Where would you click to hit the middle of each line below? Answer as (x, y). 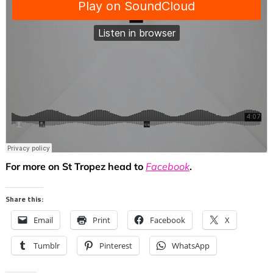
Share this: (24, 199)
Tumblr (46, 246)
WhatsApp (190, 246)
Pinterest (115, 246)
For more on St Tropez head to (75, 167)
